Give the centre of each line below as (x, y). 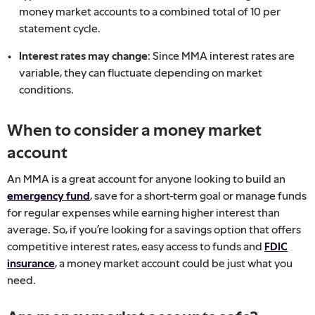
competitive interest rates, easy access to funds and (136, 246)
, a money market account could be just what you (174, 263)
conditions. (46, 89)
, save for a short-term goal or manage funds (198, 195)
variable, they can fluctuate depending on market (141, 72)
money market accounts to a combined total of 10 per (150, 11)
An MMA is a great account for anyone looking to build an (146, 178)
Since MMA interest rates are (224, 55)
